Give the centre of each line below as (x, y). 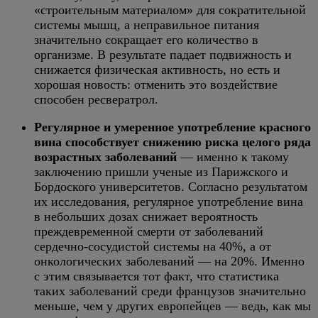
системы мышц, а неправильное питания (147, 25)
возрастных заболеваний (105, 157)
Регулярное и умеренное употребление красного (172, 127)
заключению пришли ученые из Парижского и (161, 172)
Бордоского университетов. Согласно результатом (171, 187)
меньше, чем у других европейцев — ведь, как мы (172, 306)
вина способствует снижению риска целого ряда (172, 142)
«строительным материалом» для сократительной (170, 10)
